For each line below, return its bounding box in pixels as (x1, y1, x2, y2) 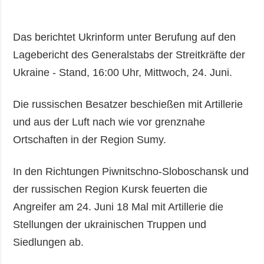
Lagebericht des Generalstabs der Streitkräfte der (13, 49, 246, 61)
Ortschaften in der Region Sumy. (13, 134, 173, 146)
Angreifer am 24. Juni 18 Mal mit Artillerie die (13, 201, 224, 213)
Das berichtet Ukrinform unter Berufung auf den (13, 31, 236, 44)
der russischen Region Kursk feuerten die (13, 183, 208, 196)
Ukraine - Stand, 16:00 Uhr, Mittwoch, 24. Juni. (13, 67, 233, 79)
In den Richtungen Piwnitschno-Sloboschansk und (13, 166, 249, 178)
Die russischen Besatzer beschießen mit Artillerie (13, 98, 243, 111)
